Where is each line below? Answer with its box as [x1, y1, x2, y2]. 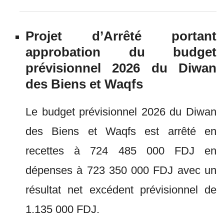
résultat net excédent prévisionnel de [25, 183, 216, 196]
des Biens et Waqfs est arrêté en [25, 125, 216, 137]
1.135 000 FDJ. [25, 203, 99, 215]
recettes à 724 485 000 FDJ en [25, 144, 216, 157]
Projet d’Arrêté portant [25, 28, 216, 43]
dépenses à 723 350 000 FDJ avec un [25, 164, 216, 176]
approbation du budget [25, 44, 216, 59]
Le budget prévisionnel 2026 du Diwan [25, 105, 216, 118]
